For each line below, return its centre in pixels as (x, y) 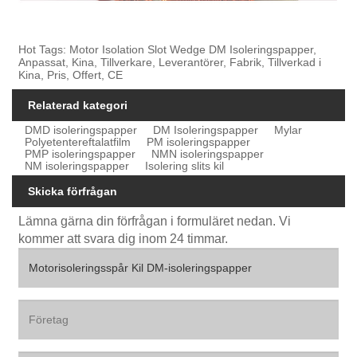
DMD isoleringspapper (81, 130)
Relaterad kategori (78, 106)
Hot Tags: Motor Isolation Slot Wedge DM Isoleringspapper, (168, 50)
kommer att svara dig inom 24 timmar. (124, 238)
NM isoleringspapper (77, 166)
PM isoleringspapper (199, 142)
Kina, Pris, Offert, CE (71, 75)
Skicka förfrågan (73, 192)
